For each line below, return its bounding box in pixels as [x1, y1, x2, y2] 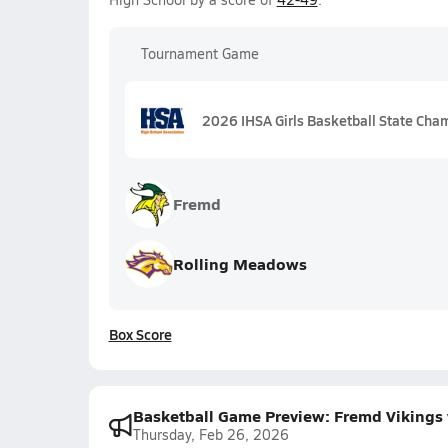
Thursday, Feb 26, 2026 [132, 425, 289, 444]
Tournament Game [140, 44, 259, 63]
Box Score [108, 324, 172, 344]
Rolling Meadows [172, 252, 307, 275]
